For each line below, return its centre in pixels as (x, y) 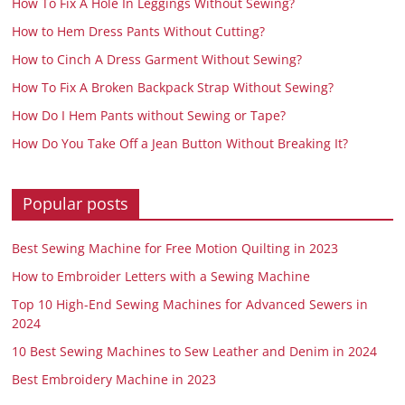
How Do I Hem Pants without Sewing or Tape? (149, 115)
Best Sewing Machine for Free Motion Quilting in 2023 (175, 248)
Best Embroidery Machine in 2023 (114, 379)
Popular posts (76, 203)
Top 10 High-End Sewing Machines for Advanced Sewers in (190, 304)
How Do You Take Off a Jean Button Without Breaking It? (180, 143)
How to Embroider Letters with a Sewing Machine (161, 276)
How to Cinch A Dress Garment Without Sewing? (157, 59)
